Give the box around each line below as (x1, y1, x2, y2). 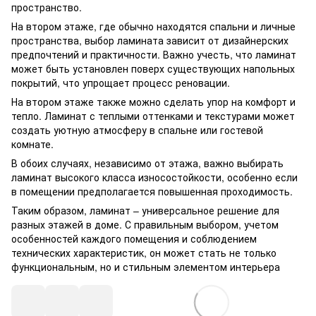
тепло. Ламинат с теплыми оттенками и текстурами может (11, 109, 295, 123)
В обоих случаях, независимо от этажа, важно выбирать (11, 156, 284, 170)
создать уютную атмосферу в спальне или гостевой (11, 123, 263, 137)
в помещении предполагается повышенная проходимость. (11, 184, 293, 198)
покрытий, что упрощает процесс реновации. (11, 75, 230, 90)
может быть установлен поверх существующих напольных (11, 61, 295, 75)
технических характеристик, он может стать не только (11, 245, 276, 260)
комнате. (11, 137, 54, 151)
